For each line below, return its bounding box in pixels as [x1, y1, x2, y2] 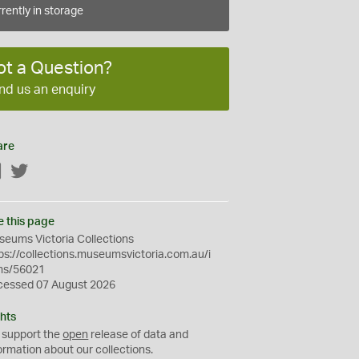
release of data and [88, 329, 189, 341]
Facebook [2, 166, 54, 178]
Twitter [29, 166, 64, 178]
